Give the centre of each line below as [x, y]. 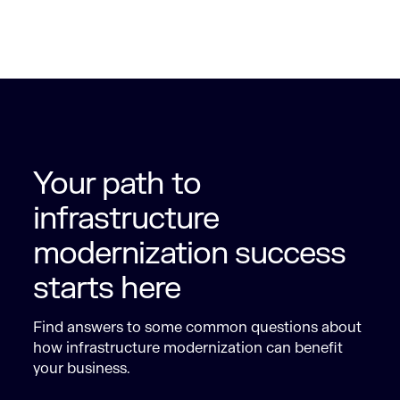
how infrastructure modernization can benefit [188, 348]
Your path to [117, 183]
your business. [82, 369]
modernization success [190, 253]
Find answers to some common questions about [198, 328]
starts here [107, 288]
